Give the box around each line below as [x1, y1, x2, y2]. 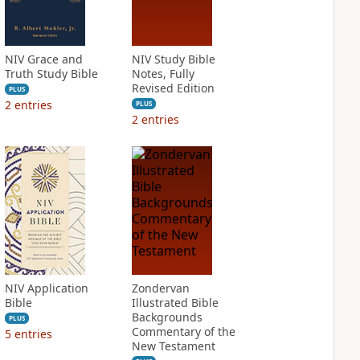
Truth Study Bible [4, 66, 98, 81]
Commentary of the [131, 324, 235, 339]
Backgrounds [131, 309, 202, 325]
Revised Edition [131, 80, 215, 96]
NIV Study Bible [131, 51, 215, 67]
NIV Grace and [4, 51, 83, 67]
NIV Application [4, 280, 88, 296]
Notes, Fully [131, 66, 194, 81]
